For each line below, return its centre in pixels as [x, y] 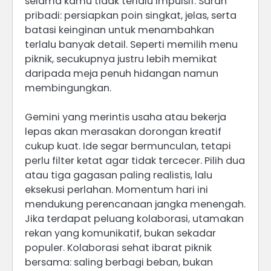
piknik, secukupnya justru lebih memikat [121, 59]
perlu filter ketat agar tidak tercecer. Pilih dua [135, 160]
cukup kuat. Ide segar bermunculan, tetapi [128, 146]
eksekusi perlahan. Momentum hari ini [116, 189]
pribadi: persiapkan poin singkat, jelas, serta [131, 15]
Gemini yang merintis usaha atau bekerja [126, 117]
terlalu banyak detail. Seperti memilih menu [131, 44]
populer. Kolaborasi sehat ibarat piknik [118, 247]
